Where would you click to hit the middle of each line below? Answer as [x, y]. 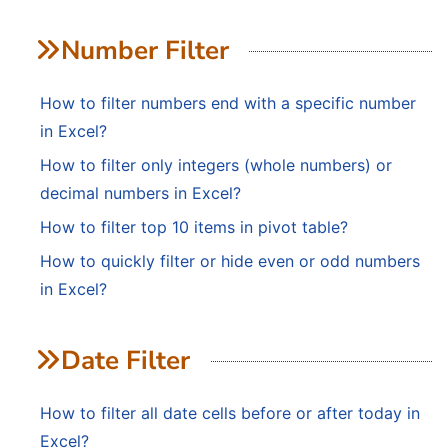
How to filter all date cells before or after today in [230, 413]
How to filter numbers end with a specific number [228, 103]
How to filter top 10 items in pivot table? [194, 227]
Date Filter [125, 361]
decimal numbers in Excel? [140, 193]
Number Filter [145, 51]
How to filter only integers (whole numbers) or [216, 165]
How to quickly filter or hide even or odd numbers [230, 261]
